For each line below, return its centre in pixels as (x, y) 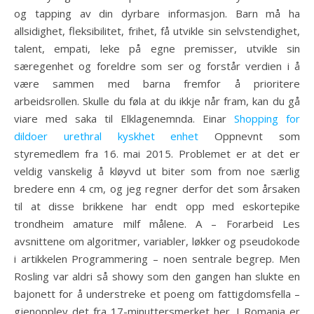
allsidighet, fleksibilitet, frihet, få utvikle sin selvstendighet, (157, 31)
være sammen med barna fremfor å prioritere (157, 83)
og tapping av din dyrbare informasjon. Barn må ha (157, 13)
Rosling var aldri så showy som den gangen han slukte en (157, 276)
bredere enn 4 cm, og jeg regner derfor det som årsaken (157, 189)
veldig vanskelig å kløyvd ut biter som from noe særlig (157, 171)
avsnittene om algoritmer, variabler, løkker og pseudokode (157, 241)
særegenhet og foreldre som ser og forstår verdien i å (157, 66)
